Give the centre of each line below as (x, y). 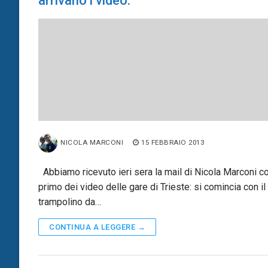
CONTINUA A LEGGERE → (97, 227)
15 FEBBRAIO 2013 (173, 142)
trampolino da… (70, 202)
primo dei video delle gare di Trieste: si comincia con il (152, 187)
